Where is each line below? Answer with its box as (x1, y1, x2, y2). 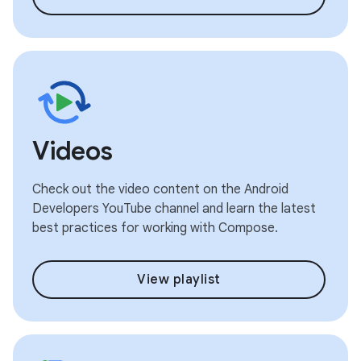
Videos (32, 134, 113, 167)
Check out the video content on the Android (32, 180, 288, 197)
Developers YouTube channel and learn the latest (32, 200, 316, 217)
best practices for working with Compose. (32, 219, 278, 236)
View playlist (137, 271, 221, 288)
